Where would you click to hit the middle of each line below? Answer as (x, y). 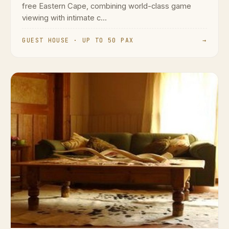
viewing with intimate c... (65, 18)
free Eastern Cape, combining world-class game (107, 6)
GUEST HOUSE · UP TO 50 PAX (78, 40)
